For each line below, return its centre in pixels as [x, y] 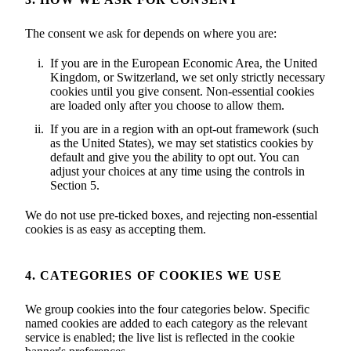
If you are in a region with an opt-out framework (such [185, 129]
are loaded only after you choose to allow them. [167, 105]
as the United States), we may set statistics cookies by [182, 143]
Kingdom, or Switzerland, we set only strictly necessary [188, 77]
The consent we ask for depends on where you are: [151, 33]
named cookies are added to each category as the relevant [166, 323]
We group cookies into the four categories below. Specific [167, 309]
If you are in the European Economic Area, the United [184, 63]
